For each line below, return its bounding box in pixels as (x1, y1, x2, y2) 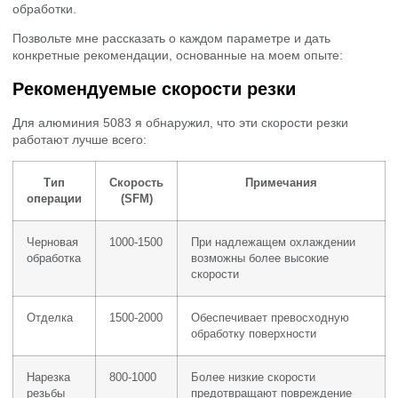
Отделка (27, 312, 73, 325)
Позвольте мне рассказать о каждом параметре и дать (12, 31, 330, 46)
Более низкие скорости (191, 371, 315, 385)
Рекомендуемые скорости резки (12, 78, 296, 99)
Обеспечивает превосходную (191, 312, 349, 325)
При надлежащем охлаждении (191, 236, 355, 250)
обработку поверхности (191, 328, 316, 341)
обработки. (12, 2, 76, 17)
